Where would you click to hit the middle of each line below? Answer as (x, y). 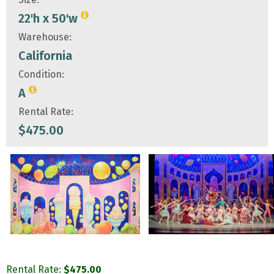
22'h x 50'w (50, 19)
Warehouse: (45, 37)
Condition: (41, 75)
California (45, 56)
